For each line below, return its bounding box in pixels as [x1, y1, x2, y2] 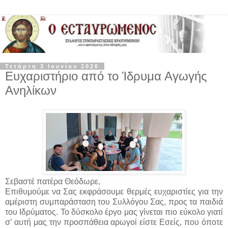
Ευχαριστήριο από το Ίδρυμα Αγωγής [5, 69, 207, 83]
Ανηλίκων [5, 83, 56, 97]
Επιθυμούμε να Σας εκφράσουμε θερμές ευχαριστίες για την [5, 187, 223, 196]
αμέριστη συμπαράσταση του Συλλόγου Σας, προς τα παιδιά [5, 197, 223, 206]
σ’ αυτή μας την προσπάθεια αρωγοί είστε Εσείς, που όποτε [5, 217, 223, 226]
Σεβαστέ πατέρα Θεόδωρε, [5, 177, 104, 186]
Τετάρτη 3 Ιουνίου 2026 [5, 63, 99, 69]
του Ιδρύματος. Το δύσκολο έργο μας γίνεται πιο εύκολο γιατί [5, 207, 223, 216]
